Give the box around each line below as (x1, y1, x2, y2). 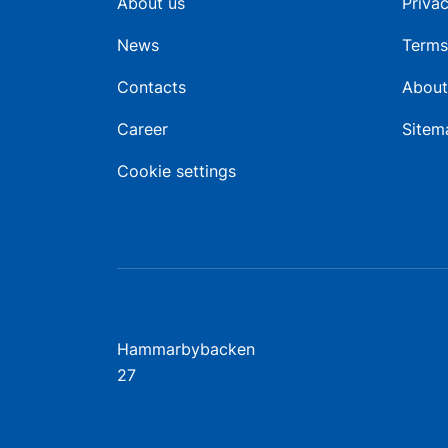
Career (117, 119, 168, 139)
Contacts (117, 77, 186, 97)
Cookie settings (117, 161, 236, 181)
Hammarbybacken (117, 339, 255, 359)
